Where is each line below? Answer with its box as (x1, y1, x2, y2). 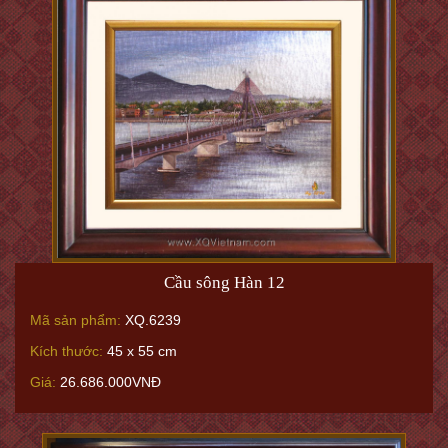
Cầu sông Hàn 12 (163, 273, 285, 292)
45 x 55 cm (103, 343, 177, 359)
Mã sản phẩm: (30, 312, 121, 328)
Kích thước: (30, 343, 103, 359)
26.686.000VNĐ (56, 374, 161, 390)
